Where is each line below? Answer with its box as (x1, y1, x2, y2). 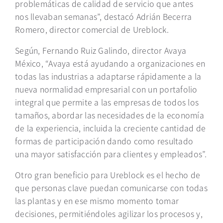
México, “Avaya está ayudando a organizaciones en (15, 57, 205, 69)
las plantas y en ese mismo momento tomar (15, 195, 179, 207)
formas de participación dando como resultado (15, 135, 193, 147)
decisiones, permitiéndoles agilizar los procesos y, (15, 208, 203, 220)
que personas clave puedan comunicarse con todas (15, 182, 208, 194)
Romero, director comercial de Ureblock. (15, 23, 173, 35)
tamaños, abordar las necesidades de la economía (15, 109, 204, 121)
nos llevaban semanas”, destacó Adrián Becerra (15, 10, 192, 22)
